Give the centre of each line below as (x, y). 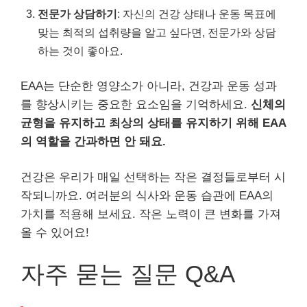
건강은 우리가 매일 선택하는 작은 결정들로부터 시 (153, 177)
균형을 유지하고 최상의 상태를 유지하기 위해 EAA (153, 123)
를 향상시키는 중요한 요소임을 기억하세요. (136, 104)
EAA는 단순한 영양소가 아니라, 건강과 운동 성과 (149, 86)
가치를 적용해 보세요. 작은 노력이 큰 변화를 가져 (151, 214)
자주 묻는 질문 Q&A (128, 273)
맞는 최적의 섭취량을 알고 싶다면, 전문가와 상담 (157, 32)
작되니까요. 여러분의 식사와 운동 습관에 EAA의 (147, 196)
